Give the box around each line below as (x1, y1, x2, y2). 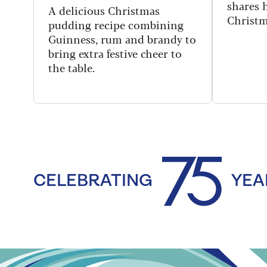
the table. (48, 59, 95, 75)
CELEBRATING (33, 172, 153, 190)
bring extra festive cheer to (48, 45, 182, 61)
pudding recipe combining (48, 16, 184, 32)
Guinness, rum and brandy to (48, 30, 196, 46)
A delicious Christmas (48, 2, 160, 18)
